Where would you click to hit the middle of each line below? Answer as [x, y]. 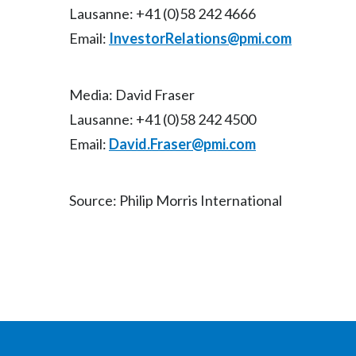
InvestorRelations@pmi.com [200, 38]
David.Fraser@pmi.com [182, 144]
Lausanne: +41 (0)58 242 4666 [163, 14]
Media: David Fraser [132, 95]
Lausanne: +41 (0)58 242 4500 [163, 119]
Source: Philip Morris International [176, 200]
